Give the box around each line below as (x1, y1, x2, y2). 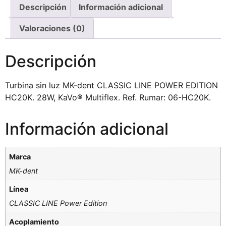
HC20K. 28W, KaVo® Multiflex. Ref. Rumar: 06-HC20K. (5, 92, 211, 103)
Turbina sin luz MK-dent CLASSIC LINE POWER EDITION (5, 80, 218, 91)
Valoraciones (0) (19, 23, 85, 34)
